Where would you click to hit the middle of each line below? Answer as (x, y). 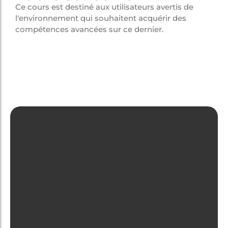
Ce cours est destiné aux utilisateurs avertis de (104, 7)
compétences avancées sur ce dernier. (89, 29)
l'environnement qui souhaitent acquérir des (101, 18)
